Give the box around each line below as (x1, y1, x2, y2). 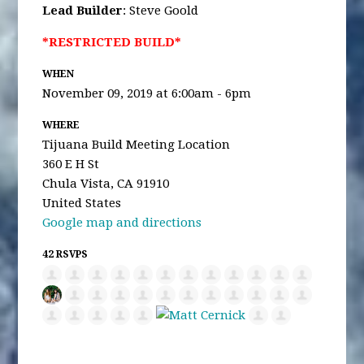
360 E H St (42, 157, 100, 171)
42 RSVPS (42, 249, 89, 260)
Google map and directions (42, 215, 202, 230)
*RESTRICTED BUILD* (42, 35, 185, 50)
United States (42, 196, 122, 210)
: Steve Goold (123, 3, 199, 18)
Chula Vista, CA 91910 (42, 176, 170, 191)
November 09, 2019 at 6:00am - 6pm (42, 86, 252, 101)
